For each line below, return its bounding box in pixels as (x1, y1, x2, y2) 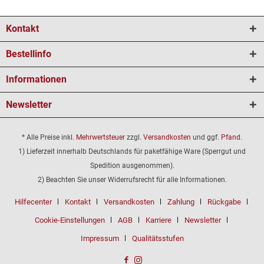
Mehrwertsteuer (76, 133, 125, 142)
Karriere (145, 216, 171, 225)
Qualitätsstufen (131, 234, 184, 243)
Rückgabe (207, 197, 241, 207)
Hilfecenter (14, 197, 52, 207)
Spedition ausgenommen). (90, 161, 174, 170)
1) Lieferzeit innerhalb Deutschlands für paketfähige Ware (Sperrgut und (18, 147, 246, 156)
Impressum (80, 234, 119, 243)
